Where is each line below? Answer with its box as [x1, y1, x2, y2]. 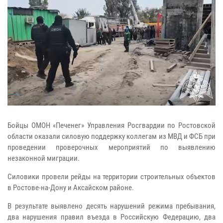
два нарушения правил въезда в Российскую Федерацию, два [7, 213, 216, 222]
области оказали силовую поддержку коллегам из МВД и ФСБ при [7, 132, 216, 141]
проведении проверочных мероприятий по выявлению [7, 143, 216, 152]
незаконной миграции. [7, 154, 80, 163]
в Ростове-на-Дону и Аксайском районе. [7, 183, 134, 193]
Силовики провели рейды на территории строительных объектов [7, 172, 216, 182]
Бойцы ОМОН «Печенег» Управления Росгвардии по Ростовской [7, 121, 216, 130]
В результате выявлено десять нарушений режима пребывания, [7, 202, 216, 211]
